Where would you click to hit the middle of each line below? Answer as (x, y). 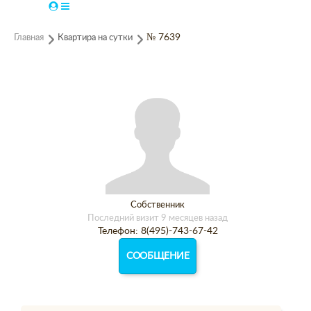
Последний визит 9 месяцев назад (158, 218)
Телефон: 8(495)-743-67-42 (158, 231)
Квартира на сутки (95, 37)
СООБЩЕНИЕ (158, 256)
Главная (29, 37)
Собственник (158, 205)
